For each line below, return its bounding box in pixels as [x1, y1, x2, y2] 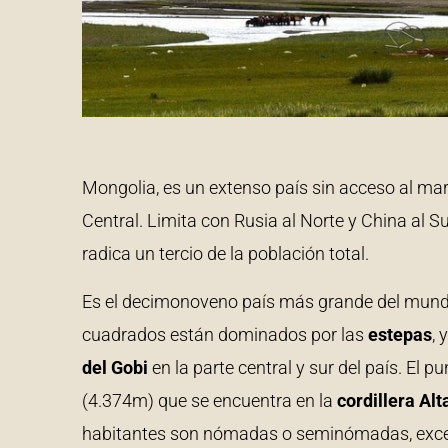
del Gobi [82, 356, 148, 378]
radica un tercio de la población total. [82, 243, 369, 265]
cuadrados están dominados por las [82, 323, 368, 345]
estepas [368, 323, 432, 345]
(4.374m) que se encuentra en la [82, 389, 337, 411]
